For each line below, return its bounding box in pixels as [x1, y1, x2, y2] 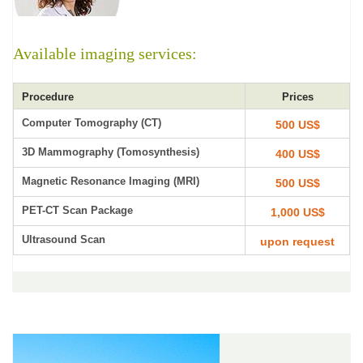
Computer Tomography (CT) [22, 117, 161, 129]
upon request [260, 235, 335, 248]
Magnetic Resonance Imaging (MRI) [22, 175, 199, 187]
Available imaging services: [13, 45, 197, 62]
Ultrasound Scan [22, 233, 105, 246]
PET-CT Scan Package [22, 204, 133, 216]
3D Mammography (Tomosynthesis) [22, 146, 199, 158]
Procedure [22, 91, 74, 103]
